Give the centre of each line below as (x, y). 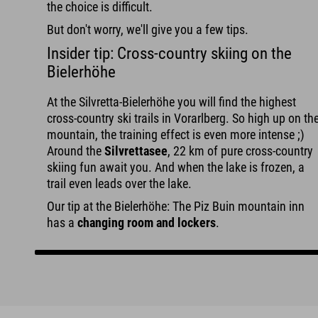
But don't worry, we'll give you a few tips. (148, 30)
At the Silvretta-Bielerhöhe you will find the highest (172, 102)
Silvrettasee (136, 151)
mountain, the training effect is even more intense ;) (176, 135)
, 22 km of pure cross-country (241, 151)
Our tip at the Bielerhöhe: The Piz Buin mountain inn (176, 207)
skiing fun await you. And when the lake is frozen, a (176, 168)
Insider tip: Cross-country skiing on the (170, 54)
